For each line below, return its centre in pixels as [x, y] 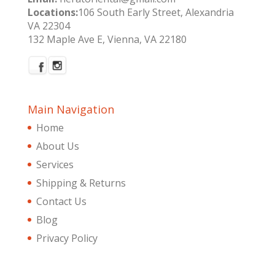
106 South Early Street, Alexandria [156, 12]
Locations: [52, 12]
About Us [57, 146]
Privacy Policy [67, 238]
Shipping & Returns [81, 183]
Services [55, 164]
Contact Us [61, 201]
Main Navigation [71, 109]
